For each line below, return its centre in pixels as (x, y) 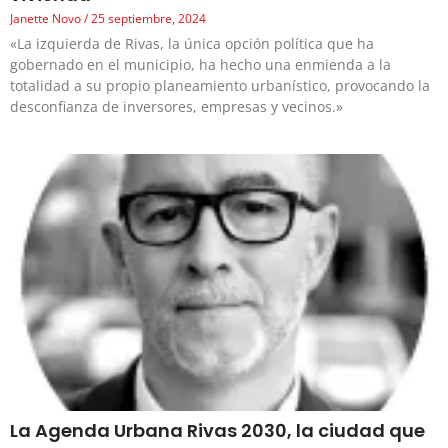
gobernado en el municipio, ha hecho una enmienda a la (200, 64)
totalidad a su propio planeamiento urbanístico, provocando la (220, 85)
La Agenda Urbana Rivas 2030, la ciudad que (217, 430)
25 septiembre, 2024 (147, 18)
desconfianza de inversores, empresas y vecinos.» (176, 106)
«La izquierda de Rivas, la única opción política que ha (192, 43)
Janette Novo (47, 18)
